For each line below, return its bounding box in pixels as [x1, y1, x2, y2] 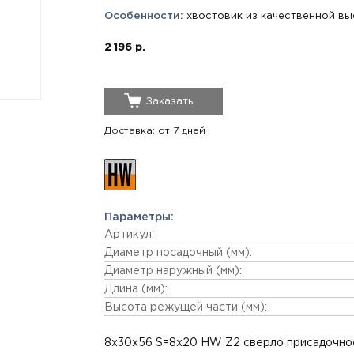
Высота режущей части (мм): [104, 303, 267, 312]
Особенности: [104, 12, 183, 21]
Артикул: [104, 230, 154, 239]
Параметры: [104, 213, 174, 222]
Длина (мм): [104, 284, 168, 294]
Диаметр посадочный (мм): [104, 248, 252, 258]
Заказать [146, 97, 193, 106]
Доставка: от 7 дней [104, 126, 205, 135]
